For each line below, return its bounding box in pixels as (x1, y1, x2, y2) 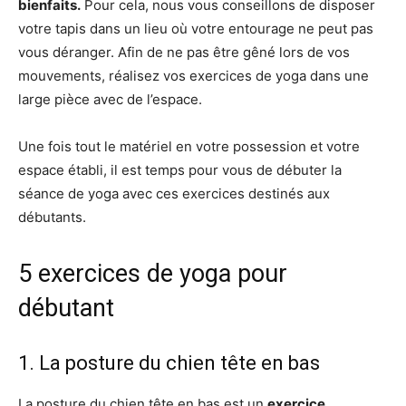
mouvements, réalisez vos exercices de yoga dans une (18, 67, 369, 84)
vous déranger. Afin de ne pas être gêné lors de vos (18, 43, 350, 61)
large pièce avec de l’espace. (18, 91, 202, 108)
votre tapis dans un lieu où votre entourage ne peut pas (18, 20, 373, 37)
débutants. (18, 208, 86, 226)
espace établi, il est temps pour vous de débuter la (18, 161, 342, 179)
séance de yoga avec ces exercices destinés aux (18, 185, 330, 202)
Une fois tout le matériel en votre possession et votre (18, 138, 360, 155)
